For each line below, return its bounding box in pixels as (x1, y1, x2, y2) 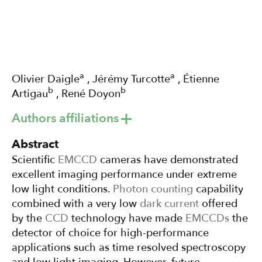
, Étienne (175, 71, 219, 87)
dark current (140, 196, 199, 212)
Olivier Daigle (12, 71, 80, 87)
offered (199, 196, 237, 212)
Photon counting (113, 182, 193, 197)
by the (12, 211, 45, 226)
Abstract (12, 136, 58, 153)
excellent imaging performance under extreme (12, 167, 237, 182)
